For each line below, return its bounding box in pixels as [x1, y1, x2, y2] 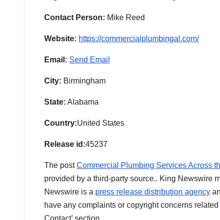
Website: [44, 34, 77, 43]
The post [44, 161, 77, 170]
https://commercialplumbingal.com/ [79, 34, 199, 43]
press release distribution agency [95, 188, 210, 196]
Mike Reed [105, 13, 145, 22]
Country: [44, 119, 77, 128]
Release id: [44, 140, 85, 149]
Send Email [69, 55, 110, 64]
